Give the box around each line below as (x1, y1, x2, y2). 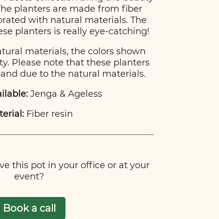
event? (14, 171, 44, 182)
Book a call (2, 202, 56, 214)
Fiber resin (23, 109, 73, 120)
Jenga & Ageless (27, 88, 102, 100)
